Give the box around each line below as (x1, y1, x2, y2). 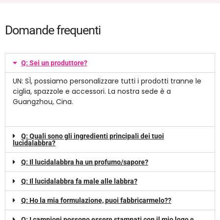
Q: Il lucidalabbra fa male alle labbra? (21, 177, 137, 186)
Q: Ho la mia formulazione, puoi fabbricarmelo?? (21, 196, 171, 205)
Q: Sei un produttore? (21, 59, 87, 67)
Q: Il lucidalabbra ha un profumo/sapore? (21, 158, 148, 166)
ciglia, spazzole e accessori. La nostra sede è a (13, 86, 171, 97)
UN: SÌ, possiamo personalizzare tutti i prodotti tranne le (13, 76, 201, 86)
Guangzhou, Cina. (13, 97, 73, 107)
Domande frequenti (5, 23, 101, 38)
